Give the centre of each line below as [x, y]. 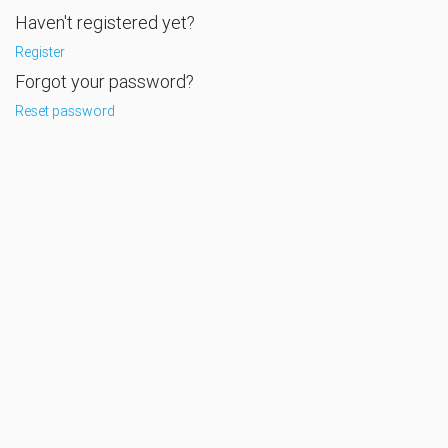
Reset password [65, 111]
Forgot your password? [104, 81]
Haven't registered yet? [105, 22]
